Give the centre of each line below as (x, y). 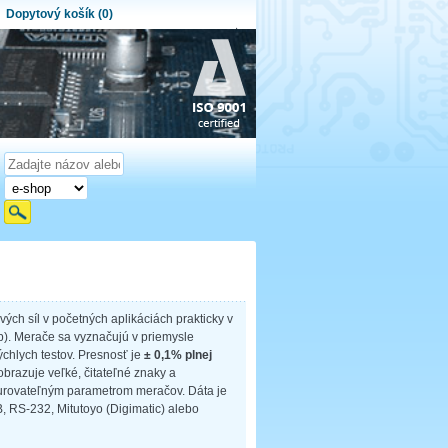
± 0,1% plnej (176, 354)
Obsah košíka (202, 74)
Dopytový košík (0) (59, 14)
